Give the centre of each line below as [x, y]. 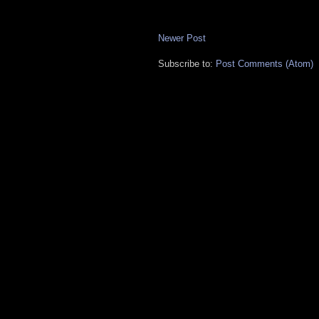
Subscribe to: [187, 64]
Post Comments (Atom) [265, 64]
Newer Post [182, 38]
